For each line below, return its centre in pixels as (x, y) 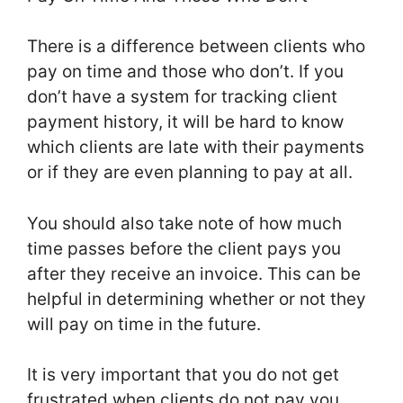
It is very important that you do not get (183, 375)
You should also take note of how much (184, 223)
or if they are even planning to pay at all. (192, 173)
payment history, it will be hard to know (185, 122)
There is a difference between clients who (196, 47)
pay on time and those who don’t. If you (185, 72)
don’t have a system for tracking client (182, 97)
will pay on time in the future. (144, 324)
